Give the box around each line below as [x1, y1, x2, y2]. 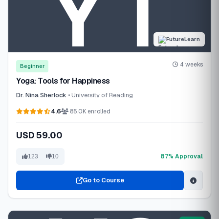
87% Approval [160, 152, 203, 160]
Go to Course [82, 176, 124, 184]
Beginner [20, 63, 44, 69]
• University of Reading [68, 91, 133, 99]
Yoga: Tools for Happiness [16, 76, 110, 86]
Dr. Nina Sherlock [16, 91, 66, 99]
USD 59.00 [16, 130, 63, 141]
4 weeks [178, 61, 203, 68]
